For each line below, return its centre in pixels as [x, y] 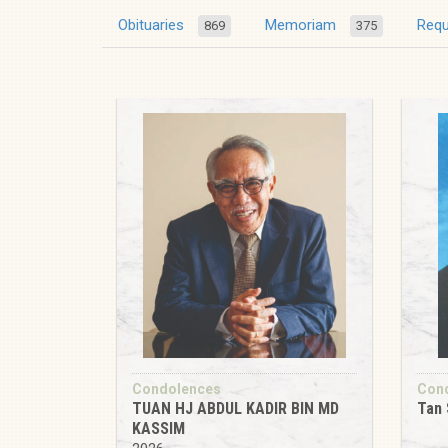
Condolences [176, 389]
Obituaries [153, 25]
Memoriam [302, 25]
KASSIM [158, 428]
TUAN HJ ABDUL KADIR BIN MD [235, 408]
